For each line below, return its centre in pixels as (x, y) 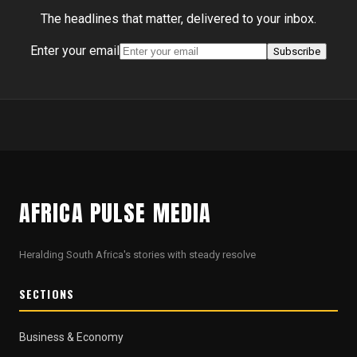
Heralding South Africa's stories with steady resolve (137, 255)
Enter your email (75, 51)
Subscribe (297, 51)
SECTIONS (47, 294)
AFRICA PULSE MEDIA (116, 213)
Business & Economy (71, 337)
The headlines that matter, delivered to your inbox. (178, 19)
